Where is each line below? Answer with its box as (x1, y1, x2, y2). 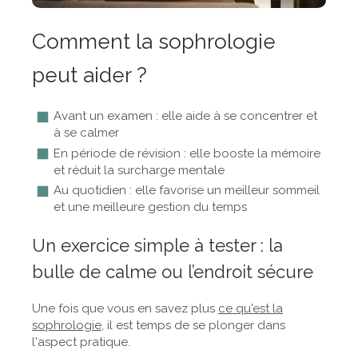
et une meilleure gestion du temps (54, 200, 247, 215)
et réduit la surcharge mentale (54, 162, 225, 177)
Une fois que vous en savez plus (32, 301, 218, 316)
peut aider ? (32, 63, 147, 88)
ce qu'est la (218, 301, 283, 316)
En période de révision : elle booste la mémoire (54, 145, 320, 161)
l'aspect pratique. (32, 335, 133, 350)
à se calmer (54, 125, 119, 141)
